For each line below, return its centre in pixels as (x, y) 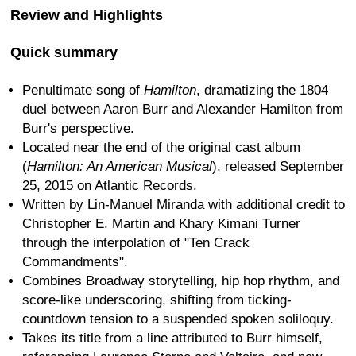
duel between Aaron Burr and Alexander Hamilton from (183, 110)
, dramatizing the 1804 (262, 91)
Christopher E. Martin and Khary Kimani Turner (161, 224)
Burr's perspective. (78, 129)
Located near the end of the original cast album (161, 148)
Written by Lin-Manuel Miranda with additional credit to (184, 205)
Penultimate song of (83, 91)
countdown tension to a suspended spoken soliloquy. (178, 319)
